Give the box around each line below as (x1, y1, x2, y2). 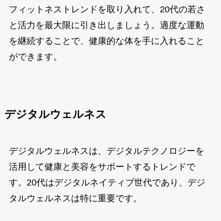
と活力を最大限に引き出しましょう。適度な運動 (8, 20, 204, 31)
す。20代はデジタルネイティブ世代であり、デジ (8, 178, 205, 188)
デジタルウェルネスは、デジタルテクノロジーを (8, 146, 204, 156)
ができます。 (8, 52, 62, 62)
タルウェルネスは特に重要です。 (8, 193, 142, 204)
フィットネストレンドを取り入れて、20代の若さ (8, 4, 205, 15)
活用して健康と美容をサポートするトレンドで (8, 162, 195, 172)
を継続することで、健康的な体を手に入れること (8, 36, 204, 46)
